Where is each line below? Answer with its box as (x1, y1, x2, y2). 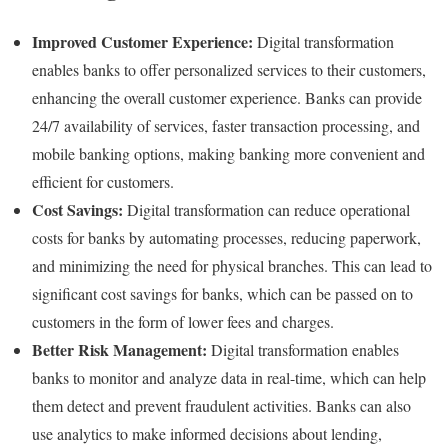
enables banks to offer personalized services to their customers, (32, 58, 426, 80)
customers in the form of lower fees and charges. (32, 310, 334, 332)
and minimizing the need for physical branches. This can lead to (32, 254, 432, 276)
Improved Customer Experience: (32, 29, 253, 53)
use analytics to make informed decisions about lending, (32, 422, 382, 444)
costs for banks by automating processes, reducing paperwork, (32, 226, 421, 248)
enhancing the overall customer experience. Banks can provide (32, 86, 422, 108)
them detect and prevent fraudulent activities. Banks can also (32, 394, 411, 416)
